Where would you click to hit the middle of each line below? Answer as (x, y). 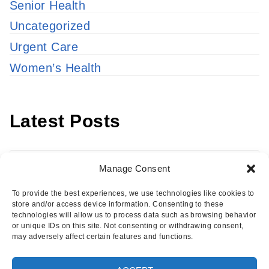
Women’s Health (56, 68)
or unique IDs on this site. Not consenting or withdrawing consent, (128, 226)
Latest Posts (65, 121)
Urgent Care (44, 47)
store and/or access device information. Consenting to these (118, 204)
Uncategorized (50, 26)
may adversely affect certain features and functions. (103, 237)
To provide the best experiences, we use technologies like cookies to (133, 193)
